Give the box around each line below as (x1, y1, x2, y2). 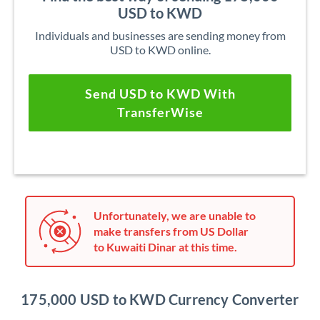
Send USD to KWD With (84, 86, 236, 101)
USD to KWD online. (109, 43, 211, 56)
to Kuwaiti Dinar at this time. (94, 240, 237, 254)
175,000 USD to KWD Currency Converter (21, 291, 299, 308)
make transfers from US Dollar (94, 224, 249, 238)
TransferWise (116, 104, 204, 120)
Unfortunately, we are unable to (94, 209, 256, 222)
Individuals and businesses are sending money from (34, 29, 286, 42)
